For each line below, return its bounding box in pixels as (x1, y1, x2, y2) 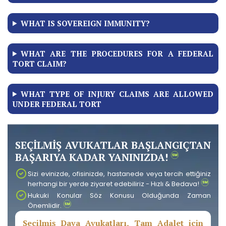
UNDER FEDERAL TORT (13, 98, 101, 109)
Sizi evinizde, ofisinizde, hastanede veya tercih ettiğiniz (28, 168, 211, 179)
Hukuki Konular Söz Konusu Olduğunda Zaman (28, 190, 211, 200)
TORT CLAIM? (13, 58, 67, 69)
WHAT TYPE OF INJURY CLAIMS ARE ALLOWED (20, 88, 213, 99)
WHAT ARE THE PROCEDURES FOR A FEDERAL (20, 48, 213, 59)
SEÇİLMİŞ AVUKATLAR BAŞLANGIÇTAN (15, 138, 211, 152)
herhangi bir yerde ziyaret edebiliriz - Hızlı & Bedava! (28, 179, 201, 189)
